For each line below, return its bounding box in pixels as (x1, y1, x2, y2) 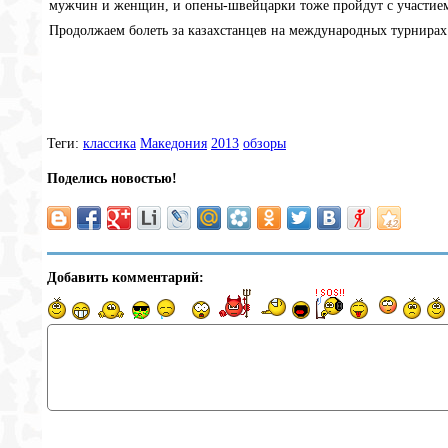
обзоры (243, 136, 286, 152)
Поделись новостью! (47, 170, 177, 186)
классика (83, 136, 136, 152)
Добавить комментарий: (47, 269, 204, 285)
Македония (140, 136, 207, 152)
